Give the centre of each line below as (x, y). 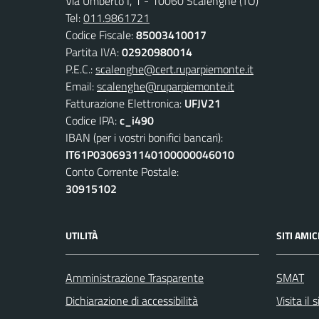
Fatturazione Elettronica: (125, 103)
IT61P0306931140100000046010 (150, 154)
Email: (81, 86)
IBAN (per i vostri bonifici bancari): (144, 137)
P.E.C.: (80, 69)
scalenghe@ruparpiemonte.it (166, 86)
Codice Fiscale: (101, 35)
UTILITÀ (82, 235)
